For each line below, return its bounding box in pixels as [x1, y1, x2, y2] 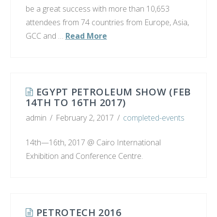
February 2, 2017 [56, 112, 114, 124]
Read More [65, 30, 107, 41]
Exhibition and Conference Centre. [25, 151, 143, 162]
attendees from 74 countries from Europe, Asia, [25, 16, 189, 28]
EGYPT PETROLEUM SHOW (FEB [36, 85, 191, 99]
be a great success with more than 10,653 [25, 3, 170, 14]
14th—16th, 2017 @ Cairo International [25, 137, 161, 148]
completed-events [123, 112, 185, 124]
